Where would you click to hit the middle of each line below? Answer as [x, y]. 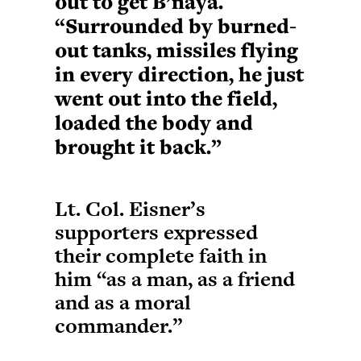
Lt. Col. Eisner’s [130, 209]
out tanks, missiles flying [176, 50]
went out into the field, [166, 98]
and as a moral [123, 302]
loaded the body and [154, 122]
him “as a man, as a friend [175, 279]
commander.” [118, 326]
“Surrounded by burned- [176, 25]
